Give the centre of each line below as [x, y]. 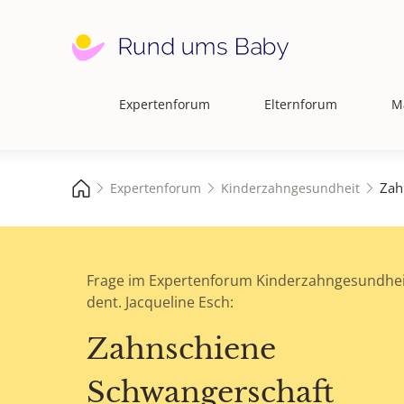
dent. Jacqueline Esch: [160, 303]
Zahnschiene [181, 349]
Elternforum [301, 104]
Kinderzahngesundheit [290, 188]
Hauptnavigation [128, 114]
